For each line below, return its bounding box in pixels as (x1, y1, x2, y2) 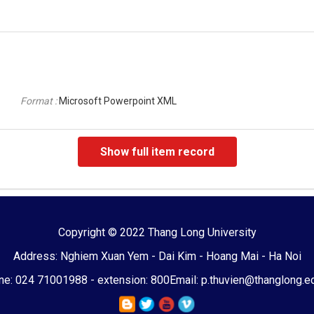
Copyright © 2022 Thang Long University (57, 225, 257, 239)
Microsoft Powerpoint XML (59, 95, 177, 107)
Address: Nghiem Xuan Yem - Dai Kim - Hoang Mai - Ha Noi (13, 249, 301, 263)
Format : (20, 95, 60, 107)
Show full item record (100, 144, 214, 158)
